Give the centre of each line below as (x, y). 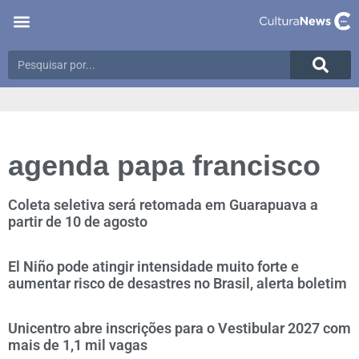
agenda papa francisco (164, 165)
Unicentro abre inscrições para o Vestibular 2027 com (179, 328)
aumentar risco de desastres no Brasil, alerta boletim (177, 283)
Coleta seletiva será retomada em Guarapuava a (163, 205)
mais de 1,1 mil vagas (78, 345)
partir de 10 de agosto (78, 222)
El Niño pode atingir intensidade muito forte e (153, 266)
